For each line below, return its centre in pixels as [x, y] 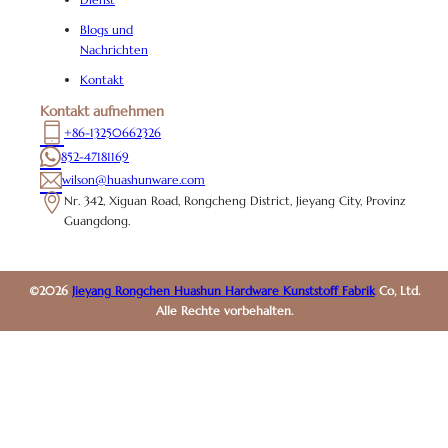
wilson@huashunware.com [133, 180]
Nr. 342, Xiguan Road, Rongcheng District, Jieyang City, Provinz [235, 201]
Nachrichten [114, 50]
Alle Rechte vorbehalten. [224, 311]
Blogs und [106, 30]
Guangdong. [97, 221]
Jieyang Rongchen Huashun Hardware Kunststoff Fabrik [223, 291]
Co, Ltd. [397, 291]
